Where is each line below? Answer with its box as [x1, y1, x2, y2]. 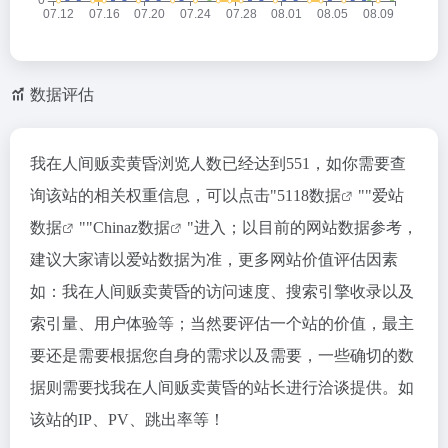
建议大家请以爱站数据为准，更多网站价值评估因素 [30, 251, 398, 268]
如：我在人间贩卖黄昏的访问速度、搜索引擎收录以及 [30, 283, 414, 300]
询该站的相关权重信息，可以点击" [30, 187, 277, 204]
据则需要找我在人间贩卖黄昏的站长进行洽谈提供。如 [30, 379, 414, 396]
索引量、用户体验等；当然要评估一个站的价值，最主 [30, 315, 414, 332]
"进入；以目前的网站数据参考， [187, 219, 418, 236]
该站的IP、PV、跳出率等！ [30, 411, 225, 428]
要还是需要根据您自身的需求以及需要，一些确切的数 [30, 347, 414, 364]
